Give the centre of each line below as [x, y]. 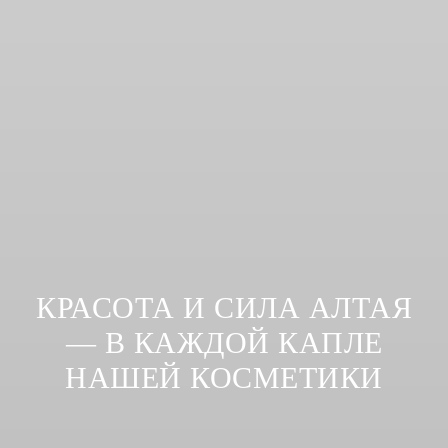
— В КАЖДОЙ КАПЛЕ [224, 342]
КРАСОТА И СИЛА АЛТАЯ [224, 307]
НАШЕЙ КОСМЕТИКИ [224, 377]
